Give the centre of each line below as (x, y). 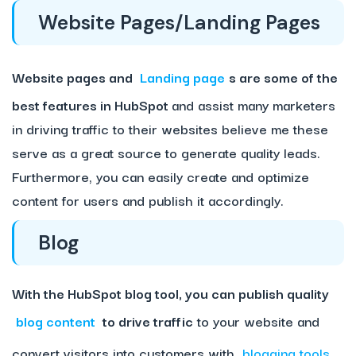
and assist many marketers (253, 105)
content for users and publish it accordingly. (148, 200)
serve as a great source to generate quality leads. (166, 153)
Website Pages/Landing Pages (179, 23)
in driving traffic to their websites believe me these (170, 129)
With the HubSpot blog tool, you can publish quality (170, 293)
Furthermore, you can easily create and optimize (161, 176)
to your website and (256, 321)
